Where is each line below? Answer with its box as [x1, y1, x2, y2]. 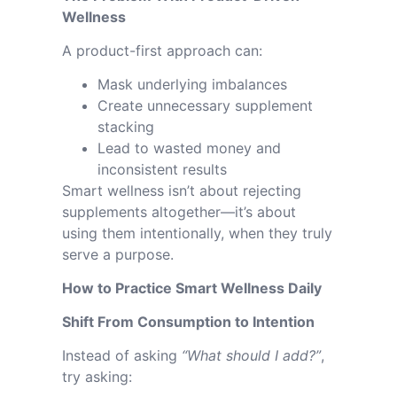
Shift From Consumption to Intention [62, 313, 315, 331]
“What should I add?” [182, 346, 321, 364]
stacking [97, 118, 154, 136]
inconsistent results [97, 160, 227, 178]
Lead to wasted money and [97, 139, 281, 157]
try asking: [62, 368, 132, 385]
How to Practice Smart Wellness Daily [62, 279, 322, 297]
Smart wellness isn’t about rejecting [62, 182, 301, 199]
